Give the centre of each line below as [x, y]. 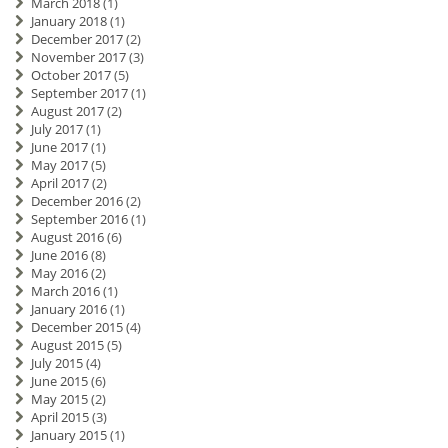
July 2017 [56, 129]
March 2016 [65, 291]
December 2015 [76, 327]
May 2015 [59, 399]
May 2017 [59, 165]
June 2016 [59, 255]
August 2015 [67, 345]
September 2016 [79, 219]
